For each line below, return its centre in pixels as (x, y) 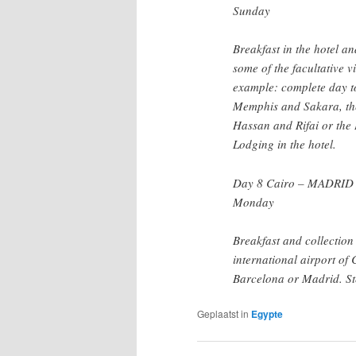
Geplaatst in (223, 314)
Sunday (252, 10)
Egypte (267, 314)
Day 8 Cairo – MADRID (293, 182)
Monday (253, 201)
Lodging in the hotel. (284, 144)
